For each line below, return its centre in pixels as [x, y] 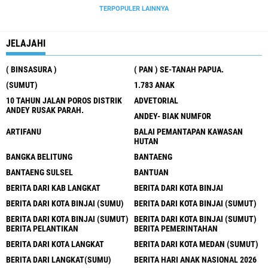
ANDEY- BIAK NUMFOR [173, 116]
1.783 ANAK [154, 85]
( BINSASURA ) [31, 69]
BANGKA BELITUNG [39, 156]
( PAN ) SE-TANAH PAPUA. [179, 69]
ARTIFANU [24, 131]
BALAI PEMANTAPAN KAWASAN [188, 131]
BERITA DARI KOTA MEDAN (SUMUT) [196, 244]
